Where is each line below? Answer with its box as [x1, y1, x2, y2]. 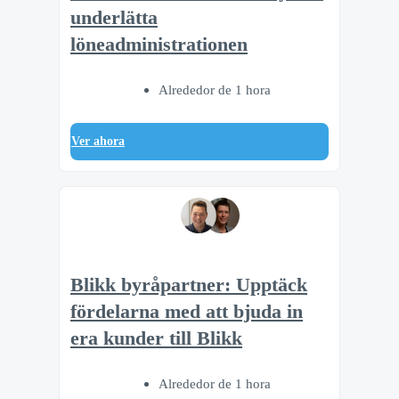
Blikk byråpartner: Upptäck [70, 273, 307, 296]
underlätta [70, 7, 158, 29]
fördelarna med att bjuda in [70, 300, 303, 322]
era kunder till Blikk [70, 327, 242, 349]
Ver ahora [71, 134, 125, 149]
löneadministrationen [70, 34, 248, 56]
